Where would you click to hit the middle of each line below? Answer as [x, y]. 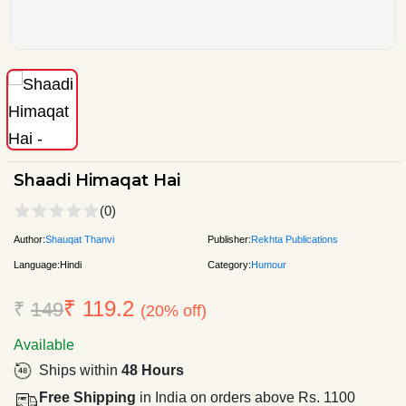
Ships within [80, 370]
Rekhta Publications [295, 239]
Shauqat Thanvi [80, 239]
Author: [29, 239]
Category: [229, 264]
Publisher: [229, 239]
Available [44, 344]
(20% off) [174, 310]
